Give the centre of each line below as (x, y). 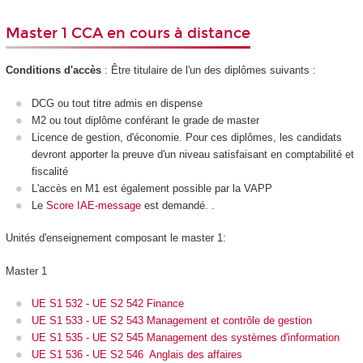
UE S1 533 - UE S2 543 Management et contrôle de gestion (172, 321)
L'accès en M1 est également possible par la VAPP (154, 188)
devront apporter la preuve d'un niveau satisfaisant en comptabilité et (193, 154)
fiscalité (51, 171)
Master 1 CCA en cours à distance (128, 33)
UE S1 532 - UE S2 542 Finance (108, 304)
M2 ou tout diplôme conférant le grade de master (147, 120)
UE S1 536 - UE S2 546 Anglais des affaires (137, 355)
